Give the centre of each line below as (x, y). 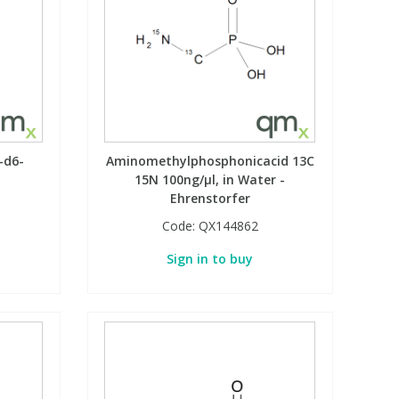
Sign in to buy (210, 259)
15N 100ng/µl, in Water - (210, 180)
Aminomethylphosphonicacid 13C (210, 161)
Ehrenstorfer (210, 199)
